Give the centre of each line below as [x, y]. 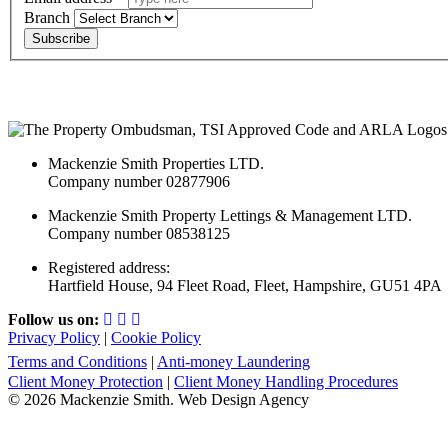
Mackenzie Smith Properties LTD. [156, 163]
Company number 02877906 [139, 181]
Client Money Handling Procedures [286, 381]
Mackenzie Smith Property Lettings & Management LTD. [230, 215]
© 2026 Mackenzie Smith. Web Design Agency [158, 399]
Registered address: [109, 267]
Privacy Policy [54, 337]
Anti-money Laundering [233, 361]
